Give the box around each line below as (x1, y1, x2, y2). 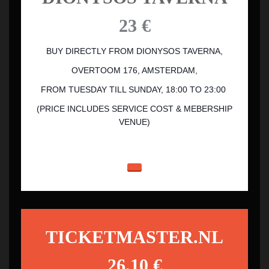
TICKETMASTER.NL (46, 227, 223, 247)
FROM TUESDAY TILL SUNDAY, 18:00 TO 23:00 (41, 85, 228, 94)
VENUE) (119, 117, 150, 127)
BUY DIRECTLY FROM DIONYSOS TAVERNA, (46, 46, 223, 56)
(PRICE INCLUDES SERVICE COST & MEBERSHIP (37, 104, 232, 113)
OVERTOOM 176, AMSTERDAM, (71, 65, 198, 75)
